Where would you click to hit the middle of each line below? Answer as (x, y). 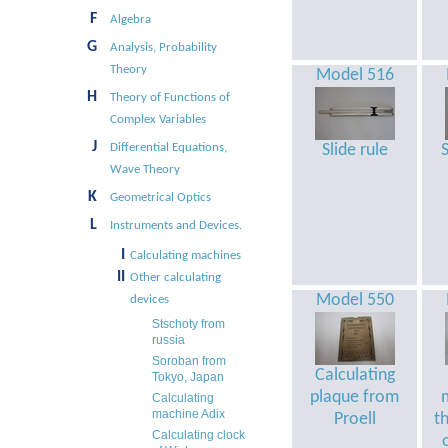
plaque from (354, 397)
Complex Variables (158, 119)
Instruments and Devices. (176, 225)
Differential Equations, (168, 147)
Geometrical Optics (160, 197)
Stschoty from (188, 324)
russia (168, 340)
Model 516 (354, 75)
